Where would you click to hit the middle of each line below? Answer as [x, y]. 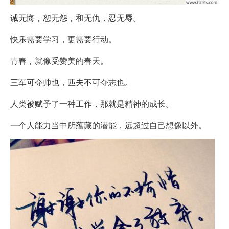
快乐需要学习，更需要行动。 [63, 39]
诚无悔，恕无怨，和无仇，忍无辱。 [76, 18]
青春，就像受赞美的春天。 [59, 61]
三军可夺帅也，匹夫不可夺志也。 [72, 82]
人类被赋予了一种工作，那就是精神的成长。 [92, 104]
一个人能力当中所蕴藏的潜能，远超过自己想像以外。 [108, 125]
